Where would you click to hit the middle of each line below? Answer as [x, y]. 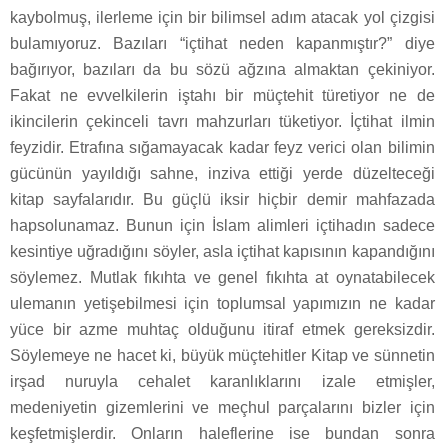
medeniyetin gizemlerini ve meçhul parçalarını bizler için [222, 408]
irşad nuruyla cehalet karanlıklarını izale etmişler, [222, 382]
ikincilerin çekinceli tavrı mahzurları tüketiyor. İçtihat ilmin [222, 122]
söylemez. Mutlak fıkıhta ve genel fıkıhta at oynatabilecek [222, 278]
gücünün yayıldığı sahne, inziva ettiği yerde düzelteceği [222, 174]
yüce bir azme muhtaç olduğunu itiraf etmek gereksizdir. [222, 330]
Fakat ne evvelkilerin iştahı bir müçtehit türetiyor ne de [222, 96]
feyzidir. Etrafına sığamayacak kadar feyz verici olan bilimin [222, 148]
